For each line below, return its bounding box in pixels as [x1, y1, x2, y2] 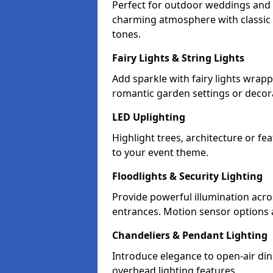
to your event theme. [112, 146, 208, 159]
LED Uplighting [112, 110, 185, 124]
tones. [112, 27, 141, 41]
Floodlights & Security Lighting [112, 169, 263, 183]
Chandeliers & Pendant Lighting [112, 229, 268, 242]
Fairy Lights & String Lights [112, 51, 244, 65]
